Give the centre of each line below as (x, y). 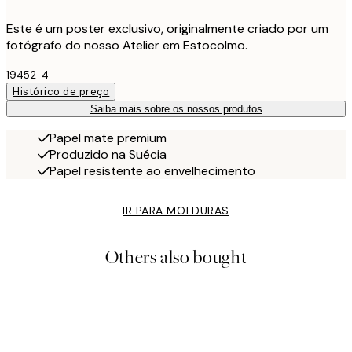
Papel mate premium (108, 137)
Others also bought (176, 257)
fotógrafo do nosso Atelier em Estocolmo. (127, 45)
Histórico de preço (61, 91)
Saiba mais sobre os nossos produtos (176, 108)
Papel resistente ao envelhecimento (152, 170)
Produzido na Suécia (108, 154)
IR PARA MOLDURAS (176, 210)
